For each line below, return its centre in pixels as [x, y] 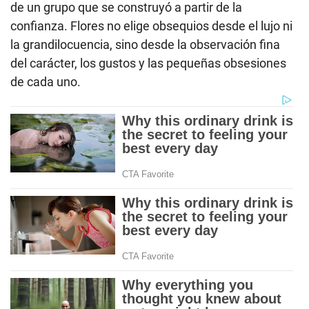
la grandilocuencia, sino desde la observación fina [145, 44]
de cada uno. [46, 81]
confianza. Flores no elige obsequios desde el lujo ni [151, 26]
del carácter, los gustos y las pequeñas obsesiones [148, 63]
